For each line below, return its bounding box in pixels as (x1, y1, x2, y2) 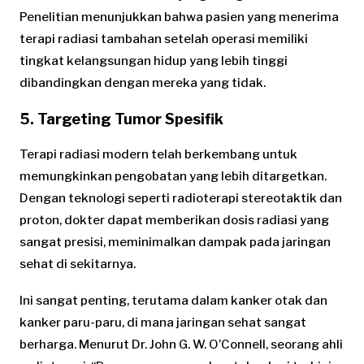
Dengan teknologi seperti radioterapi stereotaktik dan (19, 191, 342, 206)
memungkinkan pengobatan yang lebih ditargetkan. (19, 169, 327, 184)
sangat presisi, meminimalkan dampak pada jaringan (19, 235, 331, 250)
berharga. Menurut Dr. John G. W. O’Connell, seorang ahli (19, 337, 343, 353)
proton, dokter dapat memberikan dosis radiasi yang (19, 213, 329, 228)
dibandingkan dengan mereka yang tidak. (19, 76, 266, 91)
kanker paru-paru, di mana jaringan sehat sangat (19, 315, 306, 331)
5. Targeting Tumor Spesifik (19, 110, 223, 128)
